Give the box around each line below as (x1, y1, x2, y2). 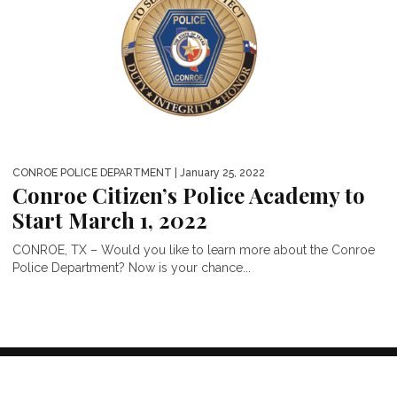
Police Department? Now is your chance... (12, 260, 251, 275)
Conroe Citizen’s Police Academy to (12, 180, 365, 209)
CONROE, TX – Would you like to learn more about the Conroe (12, 242, 375, 257)
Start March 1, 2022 (12, 205, 207, 234)
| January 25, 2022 (172, 166, 265, 179)
